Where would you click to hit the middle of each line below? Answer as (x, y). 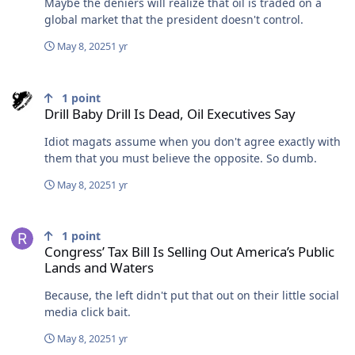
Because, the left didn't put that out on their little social (192, 296)
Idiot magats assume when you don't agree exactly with (193, 141)
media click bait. (88, 312)
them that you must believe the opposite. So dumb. (181, 158)
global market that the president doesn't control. (174, 19)
